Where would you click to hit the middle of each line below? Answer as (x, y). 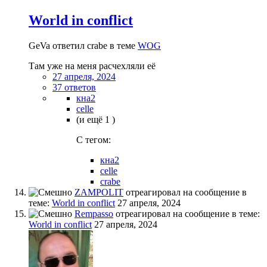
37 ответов (74, 87)
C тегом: (94, 139)
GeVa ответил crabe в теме (83, 45)
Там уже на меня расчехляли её (92, 66)
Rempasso (94, 213)
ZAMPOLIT (99, 192)
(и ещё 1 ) (96, 119)
